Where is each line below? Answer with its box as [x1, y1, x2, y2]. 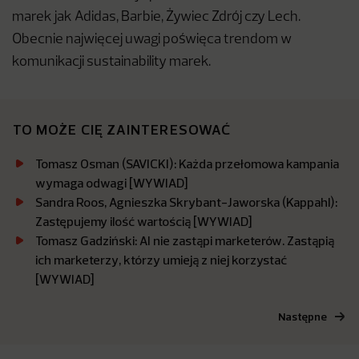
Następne [278, 309, 327, 325]
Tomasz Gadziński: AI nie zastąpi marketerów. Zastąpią [35, 232, 334, 249]
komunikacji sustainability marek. [12, 55, 211, 70]
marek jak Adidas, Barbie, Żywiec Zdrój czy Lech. [12, 10, 301, 25]
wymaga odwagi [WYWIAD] [35, 175, 188, 192]
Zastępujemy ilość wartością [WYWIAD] [35, 213, 252, 230]
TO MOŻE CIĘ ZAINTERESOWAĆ [13, 120, 231, 139]
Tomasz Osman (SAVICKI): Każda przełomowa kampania [35, 155, 339, 172]
